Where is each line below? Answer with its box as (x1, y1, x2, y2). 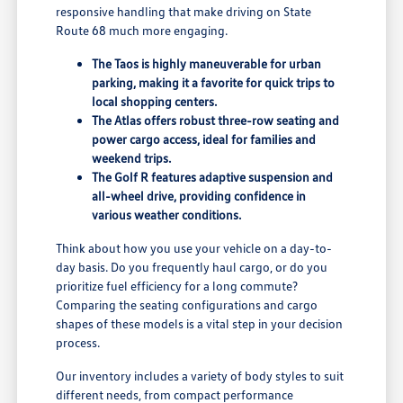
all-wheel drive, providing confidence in (92, 187, 307, 203)
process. (56, 334, 101, 350)
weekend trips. (92, 149, 172, 166)
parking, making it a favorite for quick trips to (92, 74, 336, 90)
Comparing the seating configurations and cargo (56, 296, 318, 312)
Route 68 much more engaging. (56, 22, 228, 38)
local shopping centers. (92, 93, 218, 109)
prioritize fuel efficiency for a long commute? (56, 277, 299, 293)
